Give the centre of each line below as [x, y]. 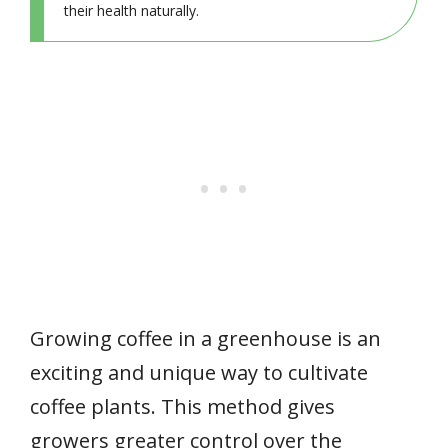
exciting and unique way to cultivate [199, 372]
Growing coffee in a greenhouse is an [205, 338]
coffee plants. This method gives [182, 406]
